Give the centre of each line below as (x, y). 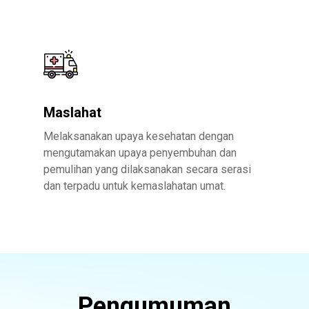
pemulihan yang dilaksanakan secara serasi (147, 169)
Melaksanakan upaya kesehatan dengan (139, 136)
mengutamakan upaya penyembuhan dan (140, 153)
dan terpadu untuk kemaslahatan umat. (134, 186)
